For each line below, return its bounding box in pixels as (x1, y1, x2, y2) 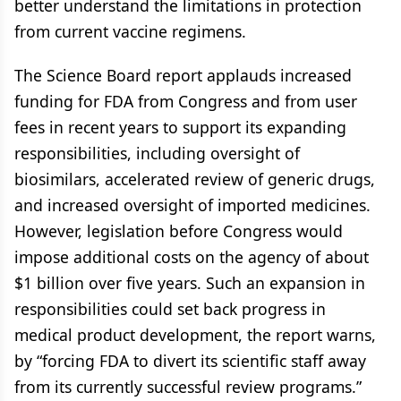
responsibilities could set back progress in (14, 298, 326, 320)
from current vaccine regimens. (14, 21, 246, 42)
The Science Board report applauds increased (14, 64, 352, 86)
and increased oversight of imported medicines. (14, 194, 371, 216)
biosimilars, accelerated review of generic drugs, (14, 168, 375, 190)
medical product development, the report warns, (14, 324, 376, 346)
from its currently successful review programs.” (14, 376, 366, 397)
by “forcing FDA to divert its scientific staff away (14, 350, 366, 371)
